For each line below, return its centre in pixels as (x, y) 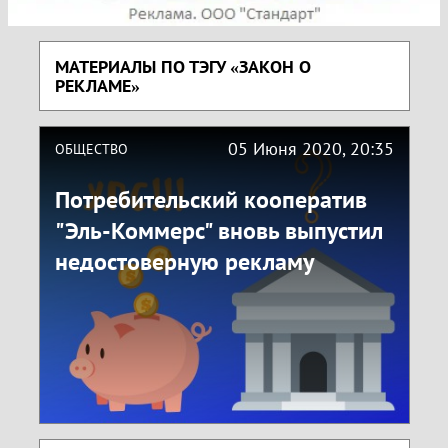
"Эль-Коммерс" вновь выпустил (218, 231)
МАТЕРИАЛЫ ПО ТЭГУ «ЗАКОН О (182, 67)
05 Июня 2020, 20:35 (310, 149)
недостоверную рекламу (184, 262)
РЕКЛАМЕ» (97, 86)
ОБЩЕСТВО (91, 148)
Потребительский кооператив (210, 200)
